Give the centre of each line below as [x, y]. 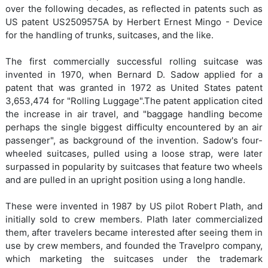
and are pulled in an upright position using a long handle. [125, 180]
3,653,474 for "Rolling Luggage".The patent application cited [134, 101]
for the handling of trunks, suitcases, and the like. [109, 35]
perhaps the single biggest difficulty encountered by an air [134, 127]
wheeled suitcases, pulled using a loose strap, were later [134, 154]
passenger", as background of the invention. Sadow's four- [134, 141]
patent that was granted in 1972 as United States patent [134, 88]
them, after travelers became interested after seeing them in [134, 233]
